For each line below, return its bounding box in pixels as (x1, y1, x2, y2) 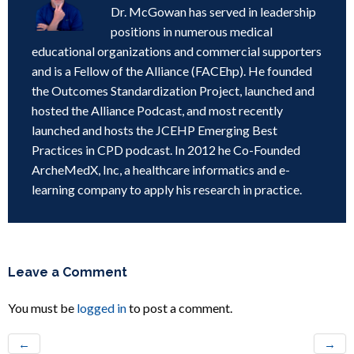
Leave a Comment (8, 265, 127, 280)
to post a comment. (126, 300, 232, 315)
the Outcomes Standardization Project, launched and (32, 83, 314, 98)
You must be (8, 300, 77, 315)
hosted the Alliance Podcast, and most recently (32, 103, 283, 118)
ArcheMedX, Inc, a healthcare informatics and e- (32, 162, 290, 177)
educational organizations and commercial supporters (32, 43, 322, 58)
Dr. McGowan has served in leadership (111, 4, 316, 19)
